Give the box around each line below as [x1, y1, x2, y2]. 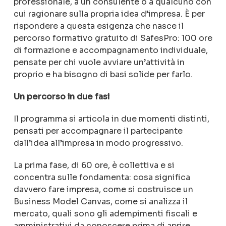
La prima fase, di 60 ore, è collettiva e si [13, 160, 175, 171]
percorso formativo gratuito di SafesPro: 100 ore [13, 33, 212, 43]
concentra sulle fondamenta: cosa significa [13, 172, 190, 183]
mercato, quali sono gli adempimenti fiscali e [13, 208, 197, 219]
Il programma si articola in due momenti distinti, [13, 114, 209, 124]
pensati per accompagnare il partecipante [13, 126, 183, 136]
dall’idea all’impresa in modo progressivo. [13, 138, 183, 148]
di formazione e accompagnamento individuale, [13, 45, 208, 55]
